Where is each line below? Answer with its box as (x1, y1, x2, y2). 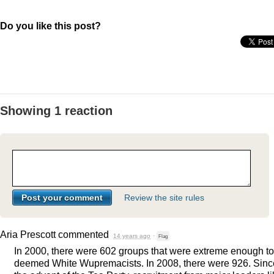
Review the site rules (124, 193, 204, 203)
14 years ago (113, 232, 150, 240)
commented (56, 229, 111, 240)
